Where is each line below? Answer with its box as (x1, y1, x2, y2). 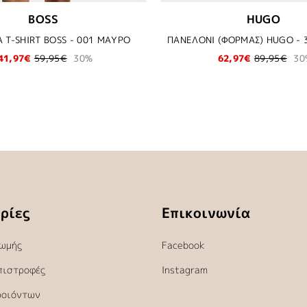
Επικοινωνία (162, 202, 251, 222)
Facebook (162, 238, 206, 251)
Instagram (162, 262, 208, 276)
